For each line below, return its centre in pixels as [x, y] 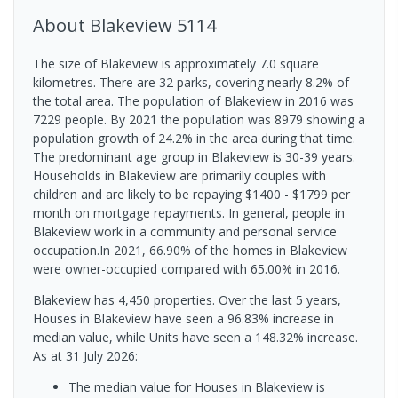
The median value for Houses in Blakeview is [197, 386]
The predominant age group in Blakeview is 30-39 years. [194, 156]
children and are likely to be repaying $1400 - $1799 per [191, 194]
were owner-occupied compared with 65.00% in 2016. [187, 268]
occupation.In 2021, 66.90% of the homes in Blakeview [190, 250]
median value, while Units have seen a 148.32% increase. [195, 337]
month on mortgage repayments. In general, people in [189, 212]
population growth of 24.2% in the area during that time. [194, 138]
